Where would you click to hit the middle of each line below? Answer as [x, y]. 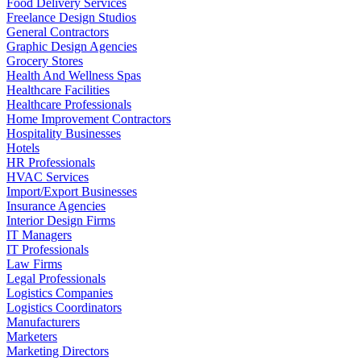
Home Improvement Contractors [89, 118]
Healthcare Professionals [69, 104]
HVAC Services [48, 176]
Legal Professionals [56, 278]
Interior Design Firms [61, 220]
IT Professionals [48, 249]
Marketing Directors [58, 351]
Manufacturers [43, 322]
